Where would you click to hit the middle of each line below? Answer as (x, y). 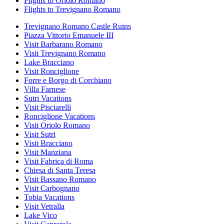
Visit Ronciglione (51, 71)
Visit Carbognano (52, 188)
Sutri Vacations (48, 98)
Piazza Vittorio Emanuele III (69, 35)
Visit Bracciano (48, 143)
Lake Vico (40, 215)
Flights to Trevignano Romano (72, 9)
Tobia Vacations (49, 197)
